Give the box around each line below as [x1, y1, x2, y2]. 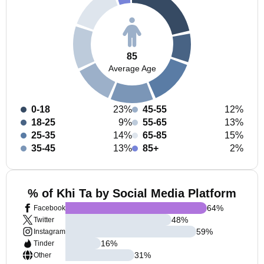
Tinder [34, 239, 54, 247]
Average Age [108, 63, 156, 73]
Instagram [34, 227, 65, 236]
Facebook [34, 204, 65, 212]
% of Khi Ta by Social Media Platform [28, 187, 236, 200]
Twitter [34, 216, 54, 224]
